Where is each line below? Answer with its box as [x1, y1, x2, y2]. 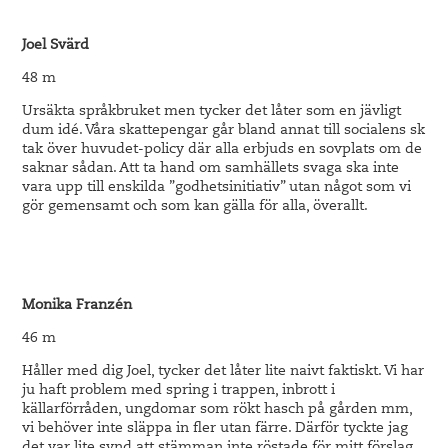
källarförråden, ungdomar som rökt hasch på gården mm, [22, 403, 413, 417]
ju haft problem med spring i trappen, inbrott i [22, 384, 336, 398]
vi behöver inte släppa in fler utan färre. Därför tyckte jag [22, 422, 409, 436]
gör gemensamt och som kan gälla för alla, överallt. [22, 200, 369, 214]
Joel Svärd [22, 39, 90, 53]
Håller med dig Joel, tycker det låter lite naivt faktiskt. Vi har [22, 365, 425, 379]
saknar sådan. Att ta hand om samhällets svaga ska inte [22, 162, 400, 176]
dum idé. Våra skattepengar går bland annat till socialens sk [22, 124, 426, 138]
